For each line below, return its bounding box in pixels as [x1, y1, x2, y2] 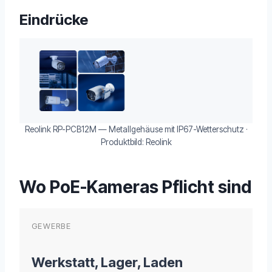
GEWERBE [32, 222, 71, 231]
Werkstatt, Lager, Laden [32, 254, 183, 271]
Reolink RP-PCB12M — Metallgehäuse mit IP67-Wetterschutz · [24, 124, 248, 135]
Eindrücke [19, 11, 88, 29]
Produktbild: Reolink [100, 137, 172, 148]
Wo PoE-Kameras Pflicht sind [19, 177, 251, 198]
